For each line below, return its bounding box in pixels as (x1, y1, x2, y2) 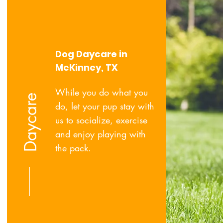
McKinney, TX (55, 61, 118, 74)
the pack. (55, 142, 91, 154)
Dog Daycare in (55, 48, 127, 60)
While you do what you (55, 86, 148, 98)
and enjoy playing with (55, 128, 146, 140)
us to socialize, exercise (55, 114, 147, 126)
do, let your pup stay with (55, 100, 154, 112)
